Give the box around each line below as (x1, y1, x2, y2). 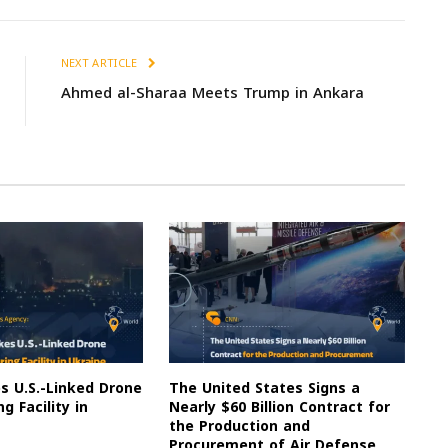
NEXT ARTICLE (60, 52, 141, 76)
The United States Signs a (168, 375, 360, 403)
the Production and (168, 413, 310, 441)
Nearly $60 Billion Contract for (168, 394, 390, 422)
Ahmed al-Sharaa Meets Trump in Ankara (60, 79, 364, 108)
